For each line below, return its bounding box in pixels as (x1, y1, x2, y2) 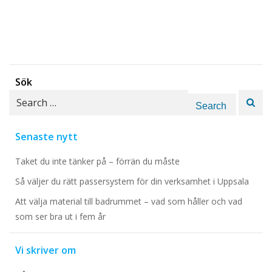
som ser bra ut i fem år (15, 211, 106, 222)
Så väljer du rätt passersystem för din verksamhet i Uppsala (15, 175, 249, 187)
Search (8, 90, 39, 103)
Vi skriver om (15, 243, 76, 257)
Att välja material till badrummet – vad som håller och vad (15, 195, 242, 207)
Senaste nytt (15, 130, 78, 143)
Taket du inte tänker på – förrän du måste (15, 155, 180, 167)
